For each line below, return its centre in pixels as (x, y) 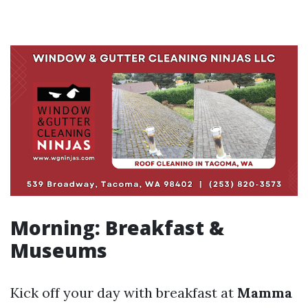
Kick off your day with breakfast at (124, 293)
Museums (59, 251)
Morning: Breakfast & (117, 228)
